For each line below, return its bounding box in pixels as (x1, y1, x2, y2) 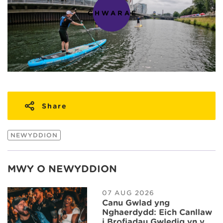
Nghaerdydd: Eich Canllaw (102, 207, 212, 217)
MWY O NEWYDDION (7, 163, 117, 175)
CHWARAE (87, 9, 138, 17)
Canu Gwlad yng (102, 198, 170, 208)
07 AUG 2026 (102, 189, 155, 197)
